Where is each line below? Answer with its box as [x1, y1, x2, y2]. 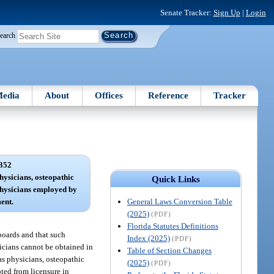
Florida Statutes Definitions [127, 221, 218, 231]
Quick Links [151, 174, 200, 184]
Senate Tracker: [160, 7, 213, 17]
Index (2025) [127, 233, 170, 243]
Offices [94, 90, 123, 100]
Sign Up [213, 7, 240, 17]
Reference [148, 90, 189, 100]
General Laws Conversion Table [127, 196, 232, 206]
